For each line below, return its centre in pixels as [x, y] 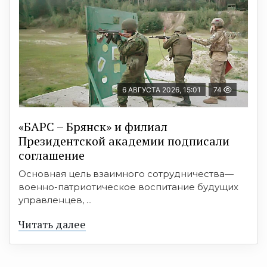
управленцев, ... [55, 200]
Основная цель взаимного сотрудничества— [126, 174]
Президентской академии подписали [124, 141]
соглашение [52, 155]
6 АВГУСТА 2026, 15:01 [162, 90]
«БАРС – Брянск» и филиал [93, 127]
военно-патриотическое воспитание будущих [128, 187]
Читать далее [52, 224]
